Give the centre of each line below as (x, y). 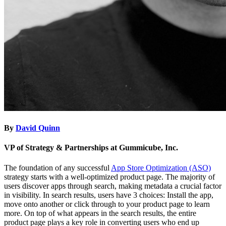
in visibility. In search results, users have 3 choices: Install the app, (109, 195)
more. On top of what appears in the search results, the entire (100, 213)
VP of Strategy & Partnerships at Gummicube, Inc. (91, 148)
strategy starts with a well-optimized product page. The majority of (109, 177)
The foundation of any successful (58, 167)
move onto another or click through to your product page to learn (107, 204)
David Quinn (38, 128)
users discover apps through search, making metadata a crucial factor (113, 186)
